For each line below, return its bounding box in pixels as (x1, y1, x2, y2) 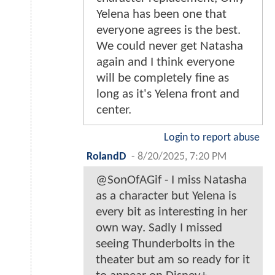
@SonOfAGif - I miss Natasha (96, 174, 247, 187)
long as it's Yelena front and (96, 88, 239, 101)
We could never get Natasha (96, 40, 243, 53)
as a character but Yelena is (96, 190, 236, 203)
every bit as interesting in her (96, 206, 247, 219)
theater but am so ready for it (96, 254, 250, 267)
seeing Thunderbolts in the (96, 238, 234, 251)
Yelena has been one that (96, 8, 227, 21)
